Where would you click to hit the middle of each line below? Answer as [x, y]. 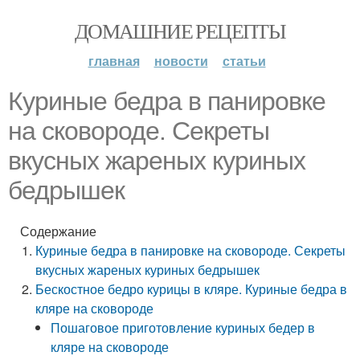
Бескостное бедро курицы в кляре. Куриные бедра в [192, 289]
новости [181, 61]
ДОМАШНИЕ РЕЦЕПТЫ [180, 31]
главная [114, 61]
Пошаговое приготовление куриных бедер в [183, 327]
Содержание [58, 231]
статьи [244, 61]
